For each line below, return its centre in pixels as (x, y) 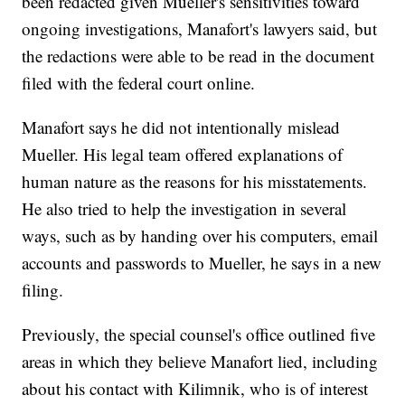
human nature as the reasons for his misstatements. (195, 182)
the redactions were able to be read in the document (198, 56)
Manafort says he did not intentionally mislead (181, 127)
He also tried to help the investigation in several (184, 209)
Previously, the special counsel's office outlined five (199, 334)
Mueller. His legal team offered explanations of (183, 155)
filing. (43, 290)
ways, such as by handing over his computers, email (200, 236)
